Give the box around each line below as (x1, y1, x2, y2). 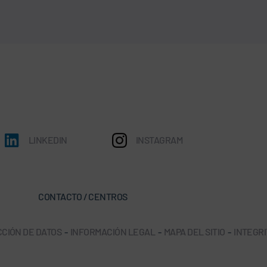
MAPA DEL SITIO (163, 226, 225, 238)
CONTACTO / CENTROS (38, 191, 128, 203)
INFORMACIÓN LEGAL (70, 226, 156, 238)
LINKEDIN (29, 134, 67, 146)
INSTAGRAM (136, 134, 183, 146)
